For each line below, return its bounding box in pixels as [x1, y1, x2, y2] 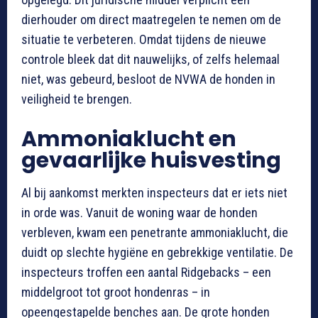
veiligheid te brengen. [21, 92, 132, 107]
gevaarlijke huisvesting [21, 146, 281, 176]
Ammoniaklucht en [21, 124, 236, 155]
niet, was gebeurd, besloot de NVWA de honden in [21, 72, 275, 87]
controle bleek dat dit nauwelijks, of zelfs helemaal [21, 52, 280, 67]
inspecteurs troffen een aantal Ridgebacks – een [21, 265, 271, 280]
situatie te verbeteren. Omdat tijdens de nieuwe [21, 32, 266, 48]
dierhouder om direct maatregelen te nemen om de [21, 12, 281, 28]
